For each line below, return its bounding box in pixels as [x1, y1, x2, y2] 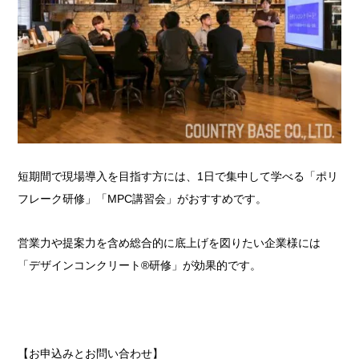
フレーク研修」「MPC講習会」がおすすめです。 [18, 192, 268, 206]
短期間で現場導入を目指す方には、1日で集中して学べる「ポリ [18, 170, 339, 184]
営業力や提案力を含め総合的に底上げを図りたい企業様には [18, 236, 321, 250]
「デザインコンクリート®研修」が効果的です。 [18, 259, 262, 272]
